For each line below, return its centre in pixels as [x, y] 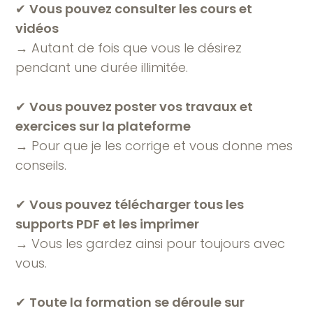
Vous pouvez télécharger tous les [137, 204]
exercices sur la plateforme [103, 126]
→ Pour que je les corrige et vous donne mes [154, 145]
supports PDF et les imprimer [108, 224]
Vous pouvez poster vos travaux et [141, 106]
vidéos [39, 28]
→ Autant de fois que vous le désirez [129, 48]
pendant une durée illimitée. [104, 67]
